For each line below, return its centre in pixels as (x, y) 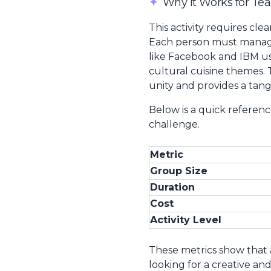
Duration (172, 187)
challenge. (174, 124)
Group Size (179, 171)
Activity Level (186, 220)
